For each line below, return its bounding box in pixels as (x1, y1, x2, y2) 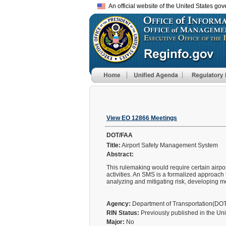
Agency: (106, 200, 131, 207)
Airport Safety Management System (121, 142, 219, 149)
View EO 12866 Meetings (106, 115, 177, 122)
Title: (106, 142, 121, 149)
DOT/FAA (106, 132, 133, 139)
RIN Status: (106, 209, 139, 216)
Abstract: (106, 151, 134, 158)
